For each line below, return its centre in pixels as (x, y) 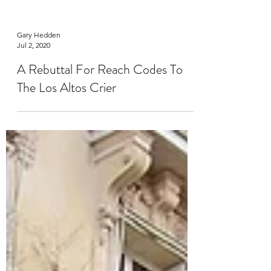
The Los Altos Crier (67, 112)
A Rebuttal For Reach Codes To (100, 93)
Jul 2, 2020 (34, 69)
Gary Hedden (39, 59)
